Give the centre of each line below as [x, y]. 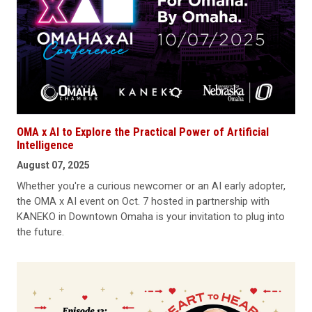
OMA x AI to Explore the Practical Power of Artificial [143, 132]
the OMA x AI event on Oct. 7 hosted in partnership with [143, 202]
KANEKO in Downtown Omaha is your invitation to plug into [151, 217]
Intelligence [45, 146]
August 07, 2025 [53, 165]
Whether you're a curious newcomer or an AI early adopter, [151, 186]
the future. [40, 232]
